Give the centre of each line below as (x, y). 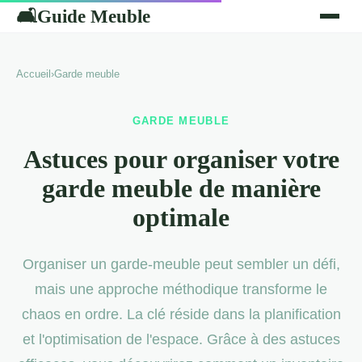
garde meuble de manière (181, 189)
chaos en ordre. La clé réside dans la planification (181, 314)
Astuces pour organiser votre (181, 160)
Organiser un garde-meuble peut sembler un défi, (181, 264)
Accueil (34, 74)
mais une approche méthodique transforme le (181, 289)
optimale (181, 218)
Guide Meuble (94, 16)
